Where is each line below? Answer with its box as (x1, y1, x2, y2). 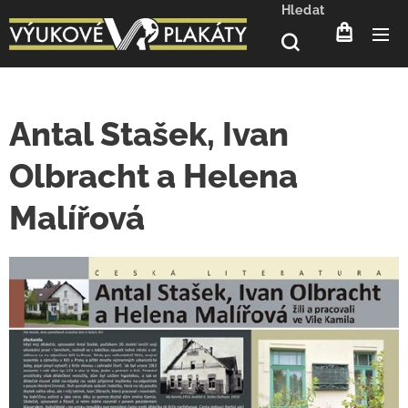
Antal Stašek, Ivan (9, 115, 289, 153)
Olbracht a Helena (9, 157, 298, 195)
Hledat (280, 3, 325, 17)
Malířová (9, 199, 145, 237)
